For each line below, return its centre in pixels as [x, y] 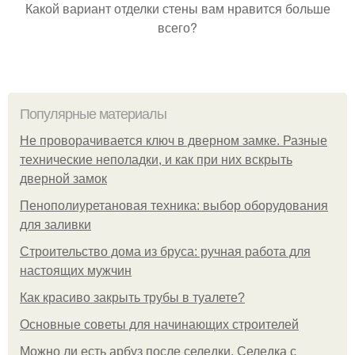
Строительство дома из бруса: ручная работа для [165, 252]
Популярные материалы [93, 114]
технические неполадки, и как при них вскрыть [156, 160]
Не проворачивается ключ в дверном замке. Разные [174, 141]
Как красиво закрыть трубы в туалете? [132, 298]
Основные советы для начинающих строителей [159, 324]
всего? [177, 27]
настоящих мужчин [76, 271]
